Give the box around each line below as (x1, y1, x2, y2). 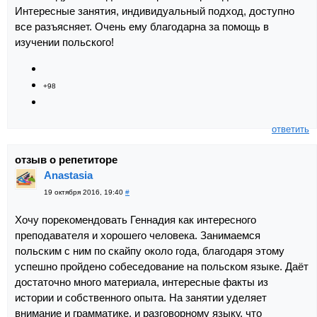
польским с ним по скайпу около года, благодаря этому (15, 244, 284, 257)
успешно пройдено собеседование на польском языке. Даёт (15, 260, 309, 272)
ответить (272, 123, 309, 134)
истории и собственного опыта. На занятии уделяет (15, 291, 267, 304)
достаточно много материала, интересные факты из (15, 275, 268, 288)
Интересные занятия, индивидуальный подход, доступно (15, 4, 294, 17)
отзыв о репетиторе (15, 153, 117, 166)
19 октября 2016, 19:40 (44, 188, 125, 196)
